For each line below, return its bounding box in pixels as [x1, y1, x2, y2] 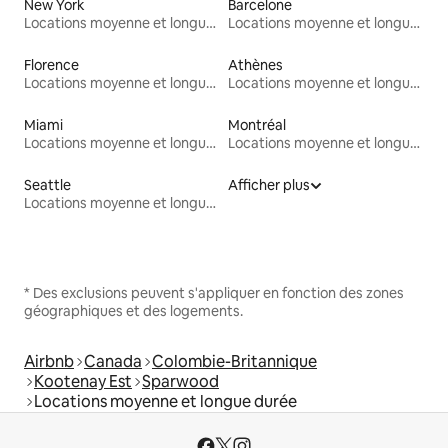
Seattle [24, 176, 71, 195]
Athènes [228, 56, 283, 75]
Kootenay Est [34, 371, 132, 393]
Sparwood [142, 371, 219, 393]
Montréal [228, 116, 286, 135]
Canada [84, 351, 142, 373]
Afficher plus [228, 176, 310, 195]
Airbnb [24, 351, 74, 373]
